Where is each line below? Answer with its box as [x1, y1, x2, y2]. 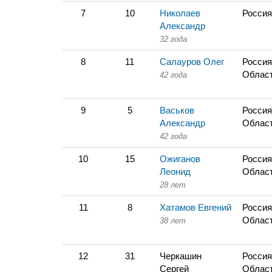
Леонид [160, 166, 191, 177]
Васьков [160, 105, 194, 115]
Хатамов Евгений [160, 202, 231, 212]
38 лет [160, 216, 186, 225]
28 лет [160, 180, 186, 189]
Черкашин [160, 251, 202, 261]
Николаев [160, 8, 200, 18]
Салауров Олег [160, 56, 224, 67]
